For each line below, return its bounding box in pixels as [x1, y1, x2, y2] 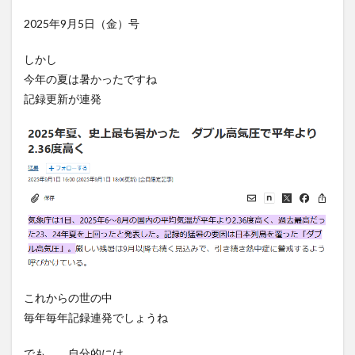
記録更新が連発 [24, 91, 101, 105]
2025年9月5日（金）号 [24, 16, 139, 30]
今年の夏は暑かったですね [24, 71, 157, 86]
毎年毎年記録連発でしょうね [24, 311, 168, 325]
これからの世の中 [24, 291, 113, 305]
